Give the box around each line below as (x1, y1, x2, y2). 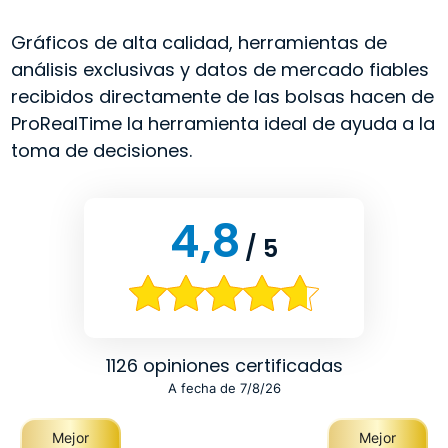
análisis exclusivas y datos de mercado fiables (10, 57, 429, 83)
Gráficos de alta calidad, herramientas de (10, 30, 387, 56)
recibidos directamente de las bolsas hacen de (10, 84, 434, 110)
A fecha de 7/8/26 (167, 380, 281, 397)
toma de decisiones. (10, 138, 192, 164)
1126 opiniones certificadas (105, 353, 343, 379)
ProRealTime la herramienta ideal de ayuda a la (10, 111, 435, 137)
